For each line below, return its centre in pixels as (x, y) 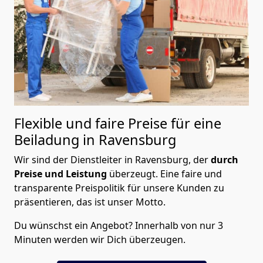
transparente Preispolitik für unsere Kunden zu (119, 188)
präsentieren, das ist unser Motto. (90, 202)
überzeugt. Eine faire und (164, 174)
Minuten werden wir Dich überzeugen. (100, 240)
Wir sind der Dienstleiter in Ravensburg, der (112, 160)
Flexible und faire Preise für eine (118, 124)
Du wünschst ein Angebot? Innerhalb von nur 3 (119, 226)
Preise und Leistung (60, 174)
